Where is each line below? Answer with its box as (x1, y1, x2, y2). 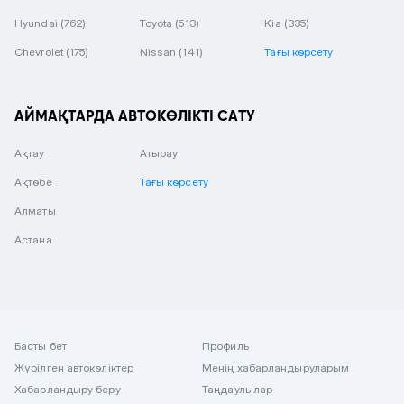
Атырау (139, 146, 179, 160)
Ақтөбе (14, 175, 52, 188)
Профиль (202, 339, 249, 353)
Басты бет (14, 339, 67, 353)
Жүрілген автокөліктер (14, 361, 134, 374)
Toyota (139, 16, 176, 30)
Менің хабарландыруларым (202, 361, 350, 374)
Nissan (139, 45, 179, 59)
